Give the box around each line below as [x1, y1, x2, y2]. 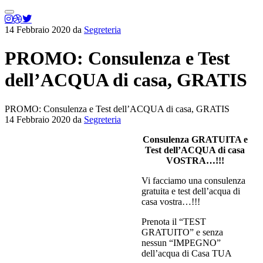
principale [9, 20, 41, 29]
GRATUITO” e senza [141, 227, 224, 237]
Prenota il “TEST [141, 216, 207, 227]
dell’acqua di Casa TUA [141, 248, 232, 258]
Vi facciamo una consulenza [141, 175, 246, 186]
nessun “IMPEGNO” [141, 237, 221, 248]
